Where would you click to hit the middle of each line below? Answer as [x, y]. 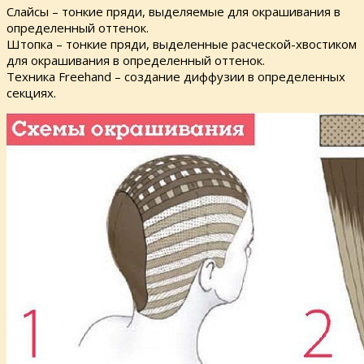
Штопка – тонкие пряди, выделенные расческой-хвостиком [182, 44]
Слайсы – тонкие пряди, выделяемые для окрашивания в [173, 12]
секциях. [31, 93]
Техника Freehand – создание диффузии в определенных [176, 77]
